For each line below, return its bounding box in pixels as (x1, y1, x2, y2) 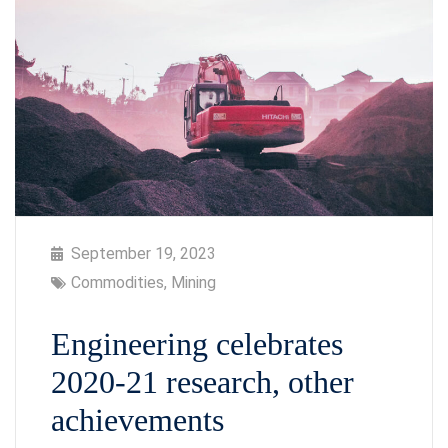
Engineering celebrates (51, 326, 343, 363)
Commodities (71, 273, 164, 293)
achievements (51, 402, 224, 439)
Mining (171, 273, 216, 293)
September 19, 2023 (71, 244, 216, 264)
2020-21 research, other (51, 364, 354, 401)
